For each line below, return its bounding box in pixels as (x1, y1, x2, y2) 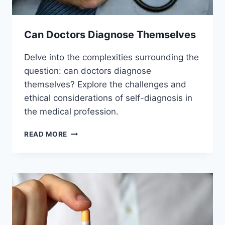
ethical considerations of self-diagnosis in (24, 93, 192, 103)
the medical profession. (24, 106, 119, 117)
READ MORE (24, 130, 68, 139)
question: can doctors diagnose (24, 66, 151, 76)
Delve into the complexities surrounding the (24, 52, 199, 63)
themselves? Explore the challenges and (24, 79, 186, 90)
